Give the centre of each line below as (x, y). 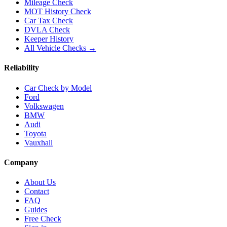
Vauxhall (39, 142)
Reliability (22, 68)
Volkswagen (44, 106)
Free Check (43, 219)
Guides (36, 210)
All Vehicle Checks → (60, 48)
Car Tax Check (49, 21)
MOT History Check (58, 12)
